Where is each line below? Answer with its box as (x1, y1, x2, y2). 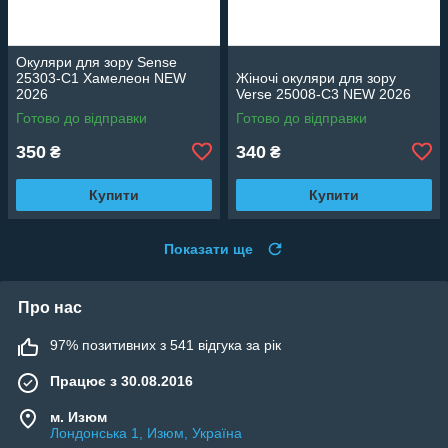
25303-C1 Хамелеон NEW (16, 69, 186, 86)
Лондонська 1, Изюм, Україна (50, 424, 242, 441)
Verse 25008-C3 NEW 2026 (236, 85, 411, 102)
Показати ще (164, 240, 253, 257)
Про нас (18, 298, 82, 316)
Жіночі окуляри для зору (236, 69, 396, 86)
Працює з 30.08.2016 (50, 372, 193, 389)
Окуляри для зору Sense (16, 53, 177, 70)
